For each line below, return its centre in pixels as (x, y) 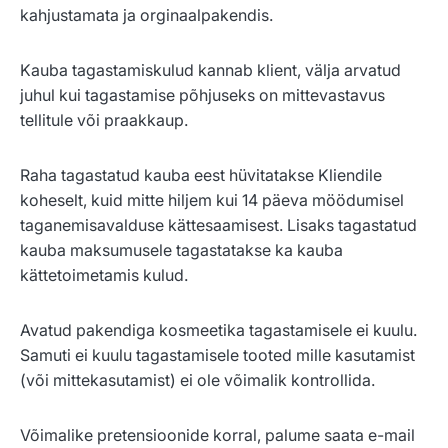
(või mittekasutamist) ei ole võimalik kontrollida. (199, 380)
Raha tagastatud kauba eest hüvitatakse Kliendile (201, 175)
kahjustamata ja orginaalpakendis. (146, 15)
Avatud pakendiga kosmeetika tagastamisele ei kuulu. (218, 330)
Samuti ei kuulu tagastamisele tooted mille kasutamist (217, 355)
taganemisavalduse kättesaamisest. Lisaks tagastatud (218, 225)
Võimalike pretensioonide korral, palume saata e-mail (217, 435)
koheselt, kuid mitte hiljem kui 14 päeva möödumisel (212, 200)
